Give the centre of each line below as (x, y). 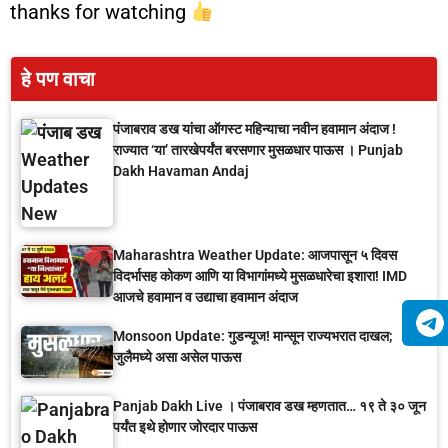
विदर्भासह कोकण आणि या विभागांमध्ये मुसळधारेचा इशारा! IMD (260, 276)
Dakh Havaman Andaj (181, 171)
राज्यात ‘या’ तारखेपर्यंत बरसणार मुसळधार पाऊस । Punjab (258, 150)
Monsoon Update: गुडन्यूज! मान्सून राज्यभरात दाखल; (253, 336)
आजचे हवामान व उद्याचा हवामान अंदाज (205, 297)
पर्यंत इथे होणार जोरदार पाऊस (185, 426)
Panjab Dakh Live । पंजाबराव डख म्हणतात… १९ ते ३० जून (269, 405)
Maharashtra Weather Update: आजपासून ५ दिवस (255, 255)
